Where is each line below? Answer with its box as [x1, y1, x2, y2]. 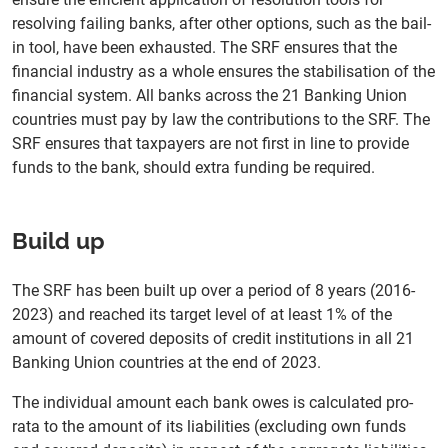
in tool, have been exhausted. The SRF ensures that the [12, 38, 397, 58]
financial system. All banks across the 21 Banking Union [12, 86, 407, 106]
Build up [12, 228, 105, 255]
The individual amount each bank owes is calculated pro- [12, 393, 413, 413]
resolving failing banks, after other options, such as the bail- [12, 14, 431, 34]
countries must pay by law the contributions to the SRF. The [12, 110, 430, 130]
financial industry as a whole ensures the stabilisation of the [12, 62, 435, 82]
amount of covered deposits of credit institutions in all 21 [12, 329, 414, 349]
